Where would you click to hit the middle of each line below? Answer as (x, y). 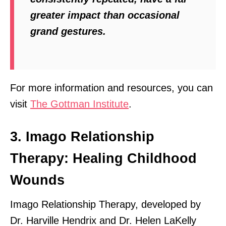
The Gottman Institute (79, 104)
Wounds (37, 180)
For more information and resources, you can (111, 88)
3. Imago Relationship (82, 136)
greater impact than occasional (105, 15)
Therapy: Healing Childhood (103, 158)
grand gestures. (68, 31)
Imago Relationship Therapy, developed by (105, 204)
